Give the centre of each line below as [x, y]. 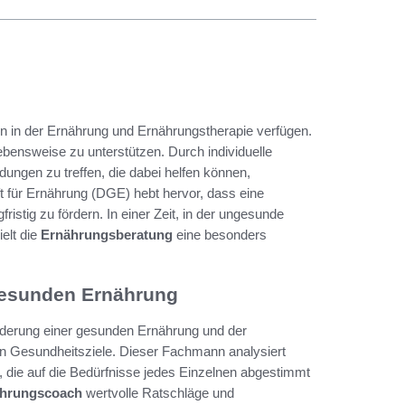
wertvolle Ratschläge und [158, 392]
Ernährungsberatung [107, 234]
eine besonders [220, 234]
